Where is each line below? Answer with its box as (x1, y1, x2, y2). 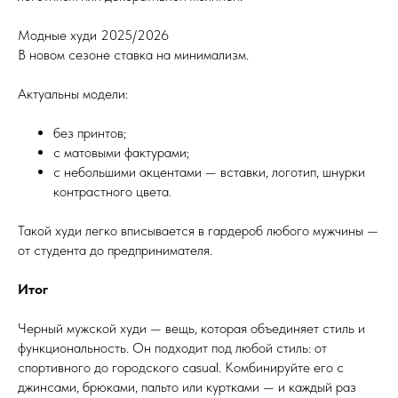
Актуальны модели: (18, 85, 128, 103)
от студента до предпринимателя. (18, 242, 212, 259)
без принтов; (53, 124, 126, 142)
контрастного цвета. (53, 183, 171, 201)
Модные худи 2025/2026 (18, 27, 169, 44)
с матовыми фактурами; (53, 144, 189, 162)
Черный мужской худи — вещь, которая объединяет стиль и (18, 320, 365, 338)
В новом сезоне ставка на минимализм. (18, 46, 249, 64)
